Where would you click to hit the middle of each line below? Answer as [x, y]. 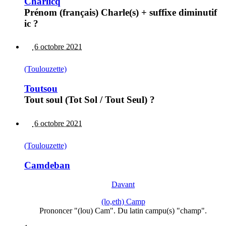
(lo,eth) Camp [123, 202]
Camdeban [47, 165]
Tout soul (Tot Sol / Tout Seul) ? [90, 100]
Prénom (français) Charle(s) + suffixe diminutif [121, 12]
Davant [123, 185]
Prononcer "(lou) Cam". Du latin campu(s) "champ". [123, 211]
